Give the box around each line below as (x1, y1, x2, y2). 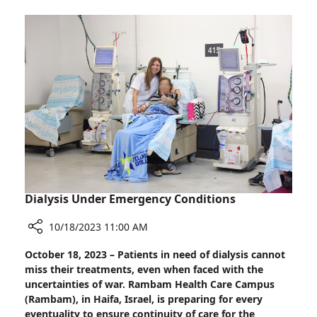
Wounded (100, 30, 148, 45)
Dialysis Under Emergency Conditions (25, 191, 236, 207)
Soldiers (100, 45, 139, 60)
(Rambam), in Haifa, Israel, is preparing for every (25, 292, 263, 306)
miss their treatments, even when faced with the (25, 263, 263, 277)
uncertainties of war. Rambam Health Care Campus (25, 277, 275, 292)
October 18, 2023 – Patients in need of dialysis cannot (25, 248, 285, 262)
